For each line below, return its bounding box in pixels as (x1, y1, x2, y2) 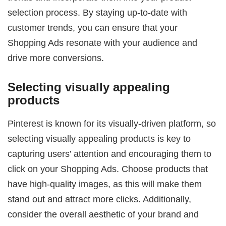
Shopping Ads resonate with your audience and (8, 37, 198, 48)
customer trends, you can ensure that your (8, 22, 178, 33)
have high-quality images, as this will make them (8, 178, 202, 189)
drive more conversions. (8, 52, 104, 64)
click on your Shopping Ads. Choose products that (8, 163, 208, 174)
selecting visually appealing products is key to (8, 133, 191, 144)
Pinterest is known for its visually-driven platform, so (8, 118, 216, 129)
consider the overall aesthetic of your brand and (8, 208, 199, 219)
